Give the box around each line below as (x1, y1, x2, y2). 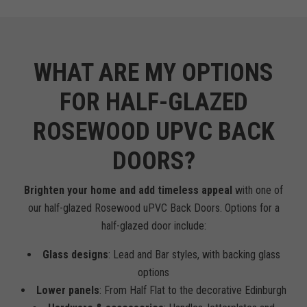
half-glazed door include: (101, 219, 206, 232)
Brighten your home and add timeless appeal (24, 184, 232, 197)
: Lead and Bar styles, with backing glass (108, 248, 280, 261)
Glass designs (42, 248, 108, 261)
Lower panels (36, 284, 99, 297)
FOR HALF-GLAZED (59, 88, 248, 116)
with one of (232, 184, 283, 197)
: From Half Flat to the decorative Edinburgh (99, 284, 286, 297)
